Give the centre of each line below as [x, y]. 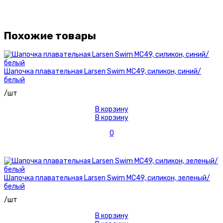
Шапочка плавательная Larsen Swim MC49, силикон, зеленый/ [107, 178]
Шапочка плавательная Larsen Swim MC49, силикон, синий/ [103, 72]
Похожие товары [50, 35]
